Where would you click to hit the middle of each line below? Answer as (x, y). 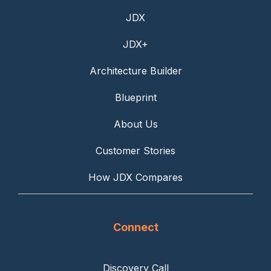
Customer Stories (135, 151)
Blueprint (135, 98)
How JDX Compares (135, 178)
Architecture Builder (135, 71)
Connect (135, 227)
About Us (135, 124)
